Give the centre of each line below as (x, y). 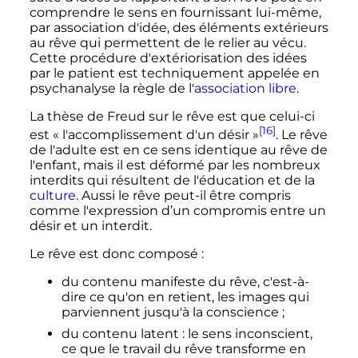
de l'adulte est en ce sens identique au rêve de (178, 150)
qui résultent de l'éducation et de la (199, 181)
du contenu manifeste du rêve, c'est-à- (185, 282)
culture (52, 196)
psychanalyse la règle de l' (111, 88)
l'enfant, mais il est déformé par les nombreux (175, 165)
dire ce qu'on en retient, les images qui (185, 297)
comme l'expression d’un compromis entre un (177, 211)
